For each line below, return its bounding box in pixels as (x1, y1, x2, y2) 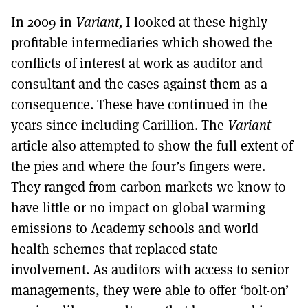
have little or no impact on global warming (11, 197, 265, 217)
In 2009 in (11, 12, 76, 31)
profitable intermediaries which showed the (11, 32, 272, 52)
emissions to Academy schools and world (11, 218, 258, 237)
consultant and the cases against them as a (11, 74, 267, 93)
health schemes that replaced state (11, 239, 218, 258)
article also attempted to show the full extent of (11, 135, 293, 155)
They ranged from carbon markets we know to (11, 177, 286, 196)
